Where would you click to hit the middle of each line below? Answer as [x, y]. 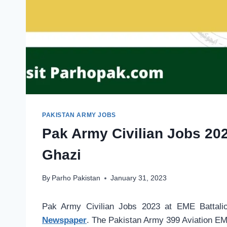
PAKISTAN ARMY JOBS [79, 115]
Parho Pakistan [76, 178]
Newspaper [64, 220]
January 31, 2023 [139, 178]
